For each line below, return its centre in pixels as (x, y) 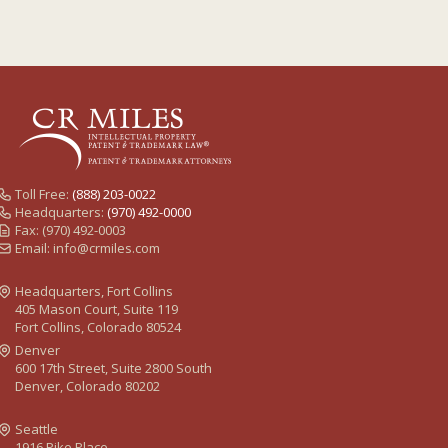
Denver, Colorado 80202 (87, 385)
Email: (34, 247)
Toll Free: (43, 193)
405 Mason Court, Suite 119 (96, 308)
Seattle (36, 429)
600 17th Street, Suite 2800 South (113, 367)
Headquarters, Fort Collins (94, 290)
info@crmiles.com (106, 247)
